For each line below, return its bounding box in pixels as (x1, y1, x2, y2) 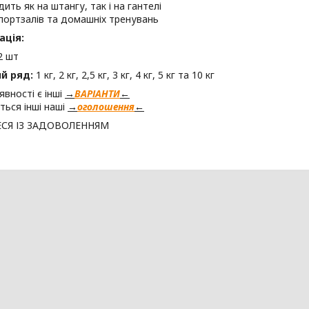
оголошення (77, 100, 134, 113)
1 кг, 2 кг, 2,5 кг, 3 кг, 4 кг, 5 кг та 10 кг (33, 68, 215, 81)
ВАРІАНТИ (74, 87, 120, 100)
